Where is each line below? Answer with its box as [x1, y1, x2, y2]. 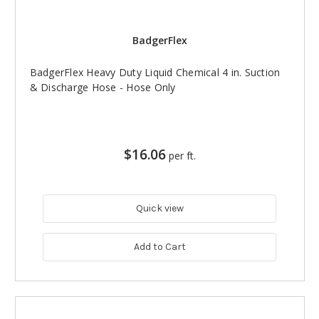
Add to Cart [133, 240, 186, 253]
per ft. [168, 148, 196, 162]
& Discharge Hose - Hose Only [29, 80, 176, 94]
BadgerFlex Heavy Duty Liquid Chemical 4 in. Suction [29, 65, 281, 79]
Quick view [135, 202, 184, 214]
